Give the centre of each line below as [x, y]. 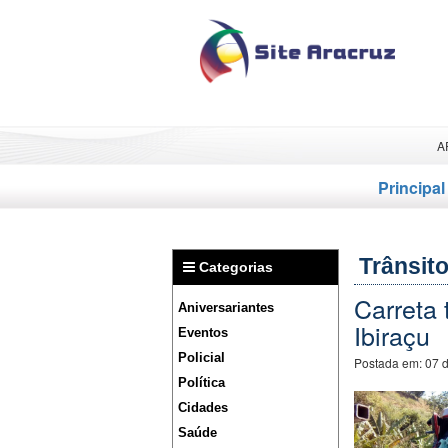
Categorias [234, 267]
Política [201, 382]
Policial [201, 357]
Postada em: [389, 362]
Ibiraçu [391, 335]
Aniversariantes [226, 307]
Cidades [203, 407]
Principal [411, 187]
